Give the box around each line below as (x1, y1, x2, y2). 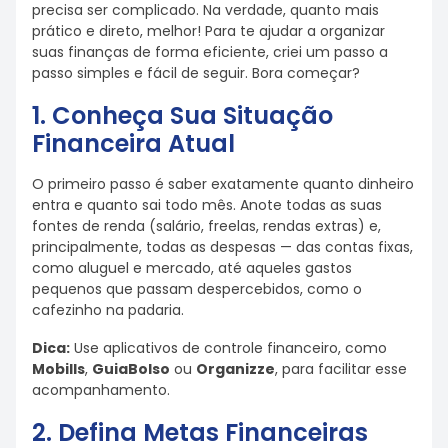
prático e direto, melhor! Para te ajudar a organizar (32, 20, 385, 41)
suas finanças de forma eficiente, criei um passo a (32, 41, 388, 62)
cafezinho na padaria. (32, 299, 184, 320)
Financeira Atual (32, 126, 235, 160)
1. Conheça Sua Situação (32, 98, 333, 132)
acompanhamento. (32, 380, 170, 401)
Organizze (196, 359, 275, 380)
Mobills (32, 359, 85, 380)
